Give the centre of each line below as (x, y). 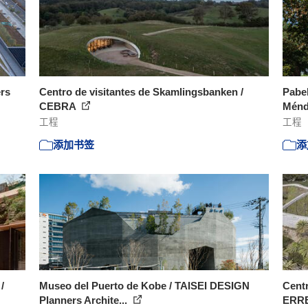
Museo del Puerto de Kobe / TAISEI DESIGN (145, 286)
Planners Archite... (85, 300)
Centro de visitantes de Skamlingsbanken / (142, 92)
